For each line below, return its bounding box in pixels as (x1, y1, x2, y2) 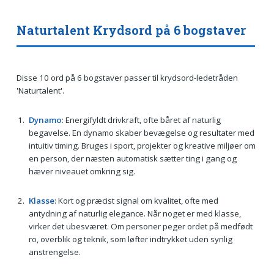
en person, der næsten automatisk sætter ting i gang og (28, 153, 237, 165)
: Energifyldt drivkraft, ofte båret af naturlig (61, 114, 221, 126)
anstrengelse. (28, 246, 81, 257)
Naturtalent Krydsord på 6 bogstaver (16, 22, 246, 39)
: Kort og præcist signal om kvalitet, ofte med (54, 194, 218, 206)
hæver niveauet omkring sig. (28, 166, 135, 177)
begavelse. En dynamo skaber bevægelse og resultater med (28, 127, 254, 139)
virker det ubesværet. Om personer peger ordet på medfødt (28, 220, 253, 232)
